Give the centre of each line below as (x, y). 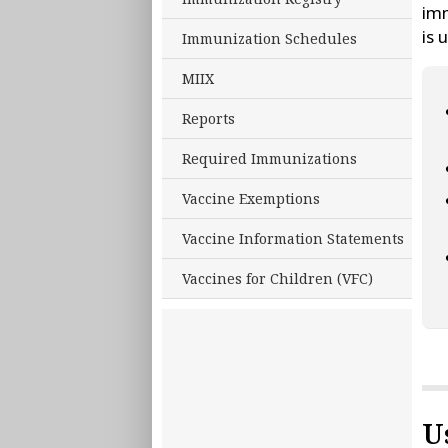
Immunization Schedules (269, 38)
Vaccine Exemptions (251, 198)
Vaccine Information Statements (293, 238)
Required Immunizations (269, 158)
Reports (208, 118)
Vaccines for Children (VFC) (277, 278)
